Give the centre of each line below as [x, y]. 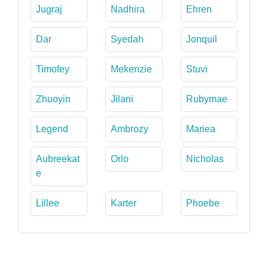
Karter [124, 203]
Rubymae [206, 99]
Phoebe [202, 203]
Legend [52, 129]
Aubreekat [58, 159]
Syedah [127, 39]
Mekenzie [132, 69]
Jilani [122, 99]
